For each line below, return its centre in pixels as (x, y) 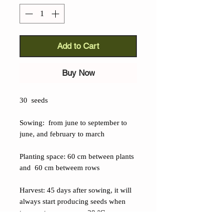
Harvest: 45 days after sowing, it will (76, 190)
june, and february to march (62, 134)
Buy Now (78, 73)
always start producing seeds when (73, 201)
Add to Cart (78, 46)
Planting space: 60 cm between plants (77, 156)
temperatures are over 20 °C (62, 213)
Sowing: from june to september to (73, 123)
